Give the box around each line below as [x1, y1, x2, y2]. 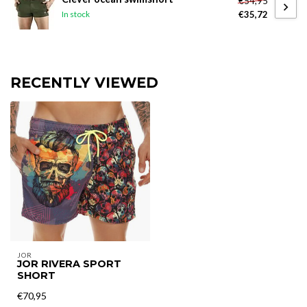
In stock [62, 9, 90, 19]
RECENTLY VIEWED [10, 74, 158, 91]
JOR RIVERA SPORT [17, 258, 121, 270]
